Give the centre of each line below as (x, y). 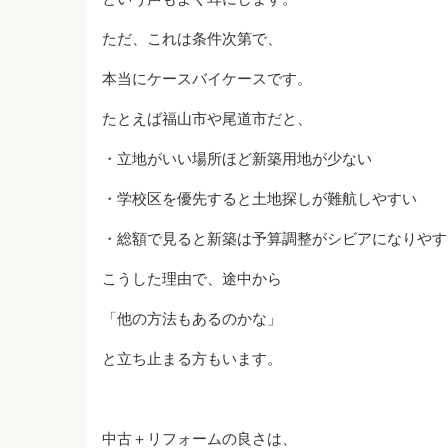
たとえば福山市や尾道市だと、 (207, 118)
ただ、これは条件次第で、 (192, 38)
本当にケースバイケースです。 (207, 78)
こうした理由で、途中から (192, 278)
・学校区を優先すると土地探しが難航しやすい (259, 198)
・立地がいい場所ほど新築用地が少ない (237, 158)
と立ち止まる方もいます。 (192, 358)
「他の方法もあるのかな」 (192, 318)
